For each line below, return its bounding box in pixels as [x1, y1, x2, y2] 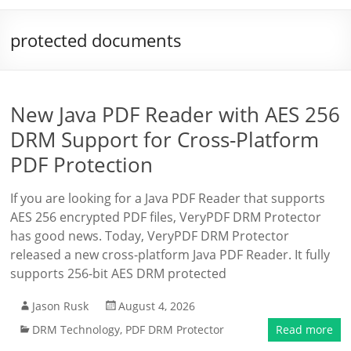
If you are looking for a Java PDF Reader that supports [10, 190, 326, 207]
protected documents [10, 28, 183, 52]
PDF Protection [10, 150, 154, 179]
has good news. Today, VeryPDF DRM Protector [10, 227, 290, 244]
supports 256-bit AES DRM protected [10, 265, 227, 282]
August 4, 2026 [118, 299, 196, 313]
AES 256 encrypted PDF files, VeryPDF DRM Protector [10, 208, 322, 226]
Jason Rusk [32, 299, 89, 313]
